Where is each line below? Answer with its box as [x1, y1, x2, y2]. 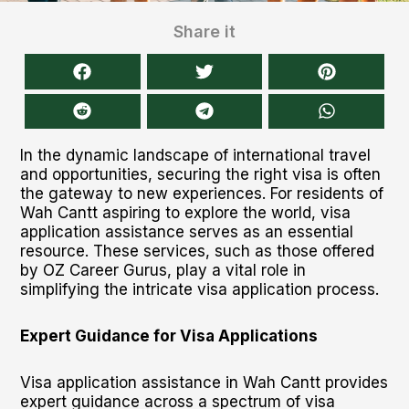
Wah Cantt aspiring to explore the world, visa [19, 204, 351, 222]
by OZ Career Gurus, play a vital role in [19, 261, 306, 279]
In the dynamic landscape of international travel [19, 146, 371, 164]
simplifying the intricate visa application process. [19, 280, 379, 299]
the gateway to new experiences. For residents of [19, 184, 383, 203]
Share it [173, 22, 236, 41]
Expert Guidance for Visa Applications [19, 326, 318, 345]
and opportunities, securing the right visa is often [19, 165, 381, 184]
